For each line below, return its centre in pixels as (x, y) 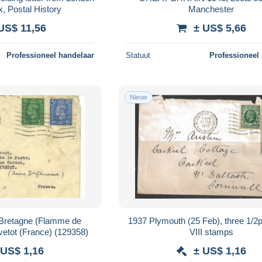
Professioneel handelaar (51, 55)
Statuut (138, 55)
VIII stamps (211, 232)
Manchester (211, 9)
